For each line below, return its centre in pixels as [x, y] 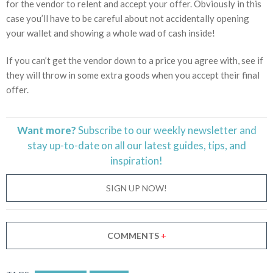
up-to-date [74, 146]
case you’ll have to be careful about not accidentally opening [128, 19]
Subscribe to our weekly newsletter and [166, 130]
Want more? [46, 130]
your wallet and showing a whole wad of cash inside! [111, 33]
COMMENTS [134, 235]
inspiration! [136, 161]
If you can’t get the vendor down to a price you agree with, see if [135, 61]
